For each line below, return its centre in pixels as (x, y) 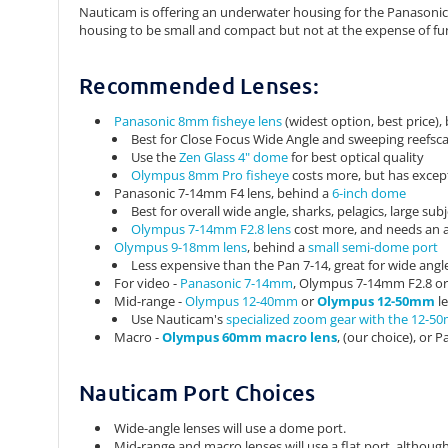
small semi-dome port (373, 247)
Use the (154, 157)
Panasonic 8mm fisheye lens (198, 121)
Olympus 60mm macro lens (250, 337)
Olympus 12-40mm (242, 301)
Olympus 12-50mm (376, 301)
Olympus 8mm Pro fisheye (209, 175)
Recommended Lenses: (199, 86)
